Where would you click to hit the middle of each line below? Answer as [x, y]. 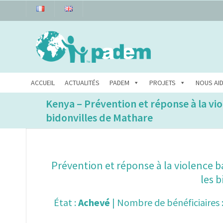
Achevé [93, 203]
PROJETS [163, 83]
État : [65, 203]
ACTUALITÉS [82, 83]
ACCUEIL [43, 83]
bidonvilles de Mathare [99, 118]
